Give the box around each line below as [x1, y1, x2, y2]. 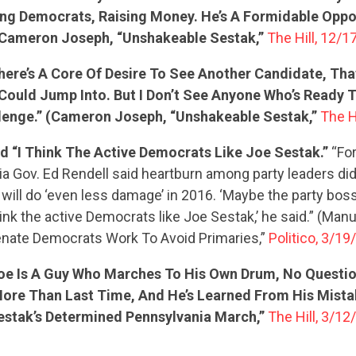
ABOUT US [121, 137, 235, 180]
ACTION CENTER [89, 9, 267, 52]
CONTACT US [133, 215, 222, 243]
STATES [138, 73, 218, 116]
